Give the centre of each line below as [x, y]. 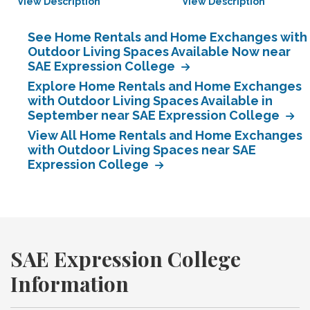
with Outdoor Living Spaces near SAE [142, 150]
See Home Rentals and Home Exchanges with [167, 37]
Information [70, 284]
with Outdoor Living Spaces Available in [150, 101]
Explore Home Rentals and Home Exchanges [165, 86]
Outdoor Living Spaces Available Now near [159, 52]
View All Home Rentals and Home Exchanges [165, 135]
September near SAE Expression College [155, 115]
